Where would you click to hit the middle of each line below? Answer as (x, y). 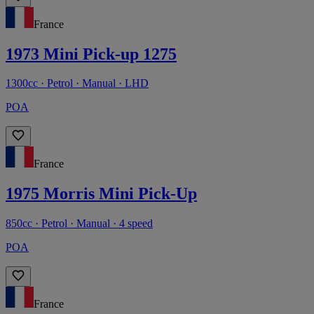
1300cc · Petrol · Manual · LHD (77, 83)
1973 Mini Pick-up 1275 (91, 54)
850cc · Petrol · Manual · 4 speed (79, 224)
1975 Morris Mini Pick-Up (101, 194)
